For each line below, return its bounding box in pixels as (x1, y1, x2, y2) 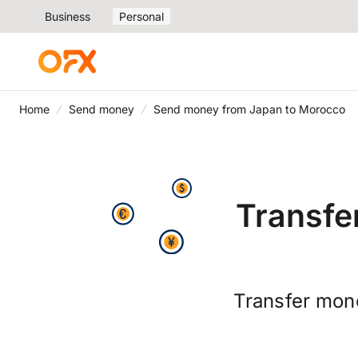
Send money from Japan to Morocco (153, 102, 345, 116)
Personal (119, 10, 164, 23)
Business (45, 10, 90, 23)
